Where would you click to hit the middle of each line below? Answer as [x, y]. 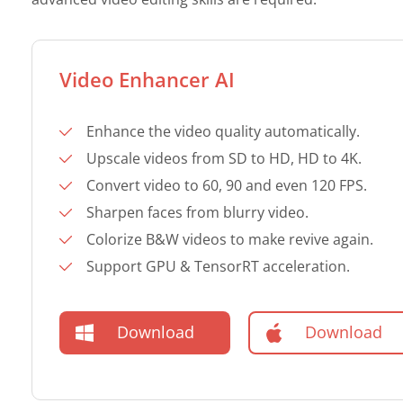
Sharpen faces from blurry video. [197, 212]
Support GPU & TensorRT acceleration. [218, 266]
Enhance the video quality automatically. [223, 131]
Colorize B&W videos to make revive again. [230, 239]
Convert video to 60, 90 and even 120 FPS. [227, 185]
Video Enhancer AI [147, 79]
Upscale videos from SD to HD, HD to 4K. [224, 158]
